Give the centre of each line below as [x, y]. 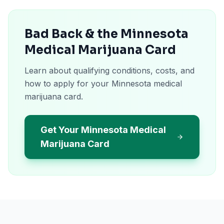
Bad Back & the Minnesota [106, 34]
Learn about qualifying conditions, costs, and [109, 70]
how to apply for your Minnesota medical [103, 83]
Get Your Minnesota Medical [103, 130]
